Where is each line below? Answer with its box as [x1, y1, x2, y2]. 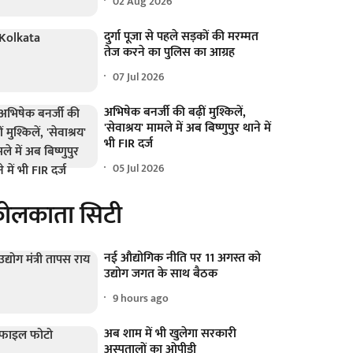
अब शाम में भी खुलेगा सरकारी [104, 323, 237, 345]
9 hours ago [113, 288, 169, 307]
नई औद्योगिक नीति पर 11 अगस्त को [104, 247, 262, 269]
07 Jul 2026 [113, 67, 165, 86]
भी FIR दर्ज [104, 133, 154, 155]
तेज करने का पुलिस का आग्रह [104, 42, 236, 64]
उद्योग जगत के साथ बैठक [104, 263, 218, 285]
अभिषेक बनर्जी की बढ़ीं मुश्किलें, [104, 102, 247, 124]
